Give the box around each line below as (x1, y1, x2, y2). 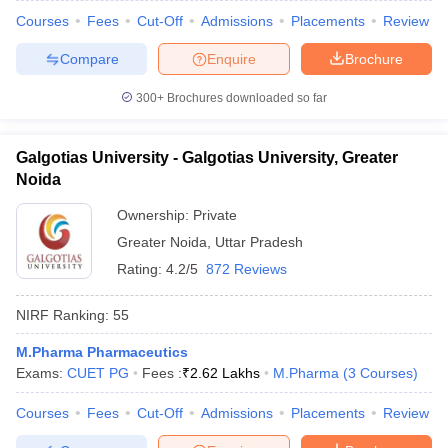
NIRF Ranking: (16, 306, 109, 323)
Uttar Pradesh (215, 234, 303, 250)
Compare (59, 50, 119, 67)
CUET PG (67, 365, 129, 381)
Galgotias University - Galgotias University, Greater (16, 149, 398, 166)
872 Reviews (206, 261, 287, 277)
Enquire (207, 50, 256, 67)
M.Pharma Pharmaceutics (16, 344, 188, 360)
